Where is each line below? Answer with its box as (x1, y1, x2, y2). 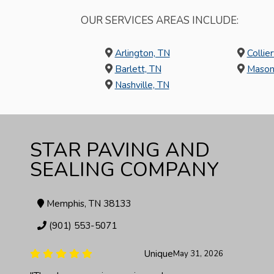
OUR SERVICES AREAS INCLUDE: (81, 13, 239, 28)
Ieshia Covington (105, 247, 174, 260)
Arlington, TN (114, 46, 170, 59)
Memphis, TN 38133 (44, 197, 131, 210)
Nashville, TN (114, 78, 169, 91)
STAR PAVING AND (29, 136, 210, 164)
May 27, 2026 (173, 248, 224, 259)
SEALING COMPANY (29, 156, 219, 183)
